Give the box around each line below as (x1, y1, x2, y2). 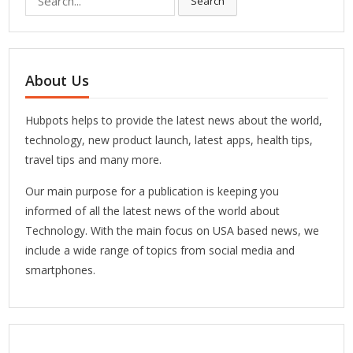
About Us (25, 71, 90, 91)
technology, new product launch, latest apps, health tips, (25, 132, 314, 148)
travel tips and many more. (25, 152, 162, 168)
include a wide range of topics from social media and (25, 243, 295, 258)
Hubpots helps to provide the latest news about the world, (25, 113, 323, 128)
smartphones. (25, 262, 96, 278)
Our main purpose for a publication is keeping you (25, 184, 280, 199)
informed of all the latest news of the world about (25, 203, 281, 219)
